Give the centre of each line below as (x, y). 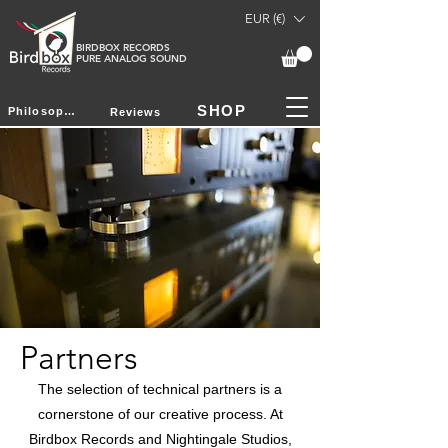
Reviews (135, 111)
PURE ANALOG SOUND (131, 58)
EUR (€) (265, 18)
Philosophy (69, 111)
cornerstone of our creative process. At (160, 413)
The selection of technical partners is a (160, 388)
